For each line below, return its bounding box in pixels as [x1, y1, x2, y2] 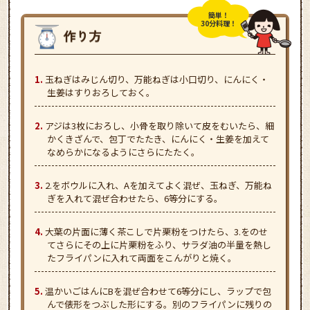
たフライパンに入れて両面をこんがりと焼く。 [47, 251, 237, 265]
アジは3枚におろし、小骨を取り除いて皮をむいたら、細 [45, 119, 274, 133]
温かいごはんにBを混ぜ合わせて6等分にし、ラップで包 [45, 284, 271, 298]
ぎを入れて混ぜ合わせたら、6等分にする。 [47, 192, 223, 206]
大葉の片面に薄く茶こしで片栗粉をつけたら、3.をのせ [45, 225, 268, 239]
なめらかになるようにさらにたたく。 [47, 145, 200, 159]
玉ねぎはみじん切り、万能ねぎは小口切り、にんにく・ [45, 73, 268, 86]
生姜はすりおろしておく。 [47, 86, 155, 100]
